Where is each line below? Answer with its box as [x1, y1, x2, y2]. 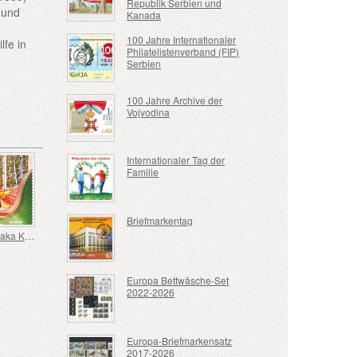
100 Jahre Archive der [127, 92, 223, 107]
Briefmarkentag [127, 213, 194, 227]
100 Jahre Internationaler [127, 32, 237, 46]
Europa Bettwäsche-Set [127, 273, 229, 288]
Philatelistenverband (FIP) [127, 44, 240, 58]
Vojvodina [127, 104, 171, 119]
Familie [127, 165, 159, 179]
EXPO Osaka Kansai [24, 229, 34, 243]
